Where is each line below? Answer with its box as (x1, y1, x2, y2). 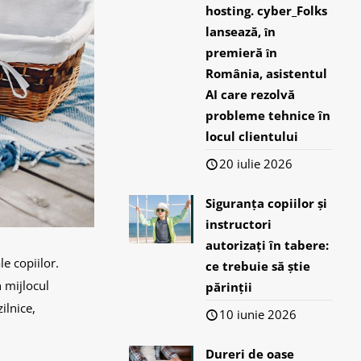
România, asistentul (205, 65, 328, 81)
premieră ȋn (205, 44, 278, 60)
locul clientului (205, 128, 299, 144)
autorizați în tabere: (205, 237, 330, 253)
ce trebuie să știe (205, 258, 311, 274)
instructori (205, 216, 272, 232)
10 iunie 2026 (219, 306, 297, 322)
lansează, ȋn (205, 23, 276, 39)
